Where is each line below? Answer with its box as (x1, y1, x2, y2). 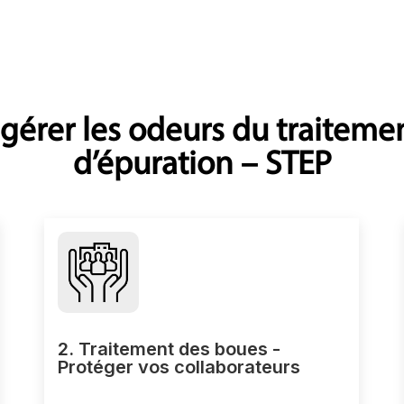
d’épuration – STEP (72, 149, 332, 182)
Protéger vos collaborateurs (58, 356, 301, 378)
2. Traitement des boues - (58, 338, 281, 360)
